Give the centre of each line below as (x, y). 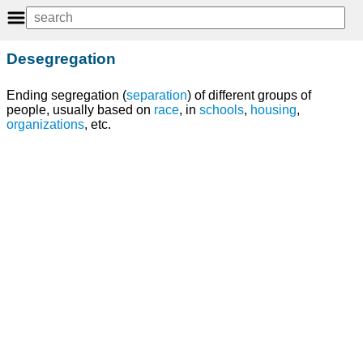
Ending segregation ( (66, 96)
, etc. (98, 125)
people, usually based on (80, 110)
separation (157, 96)
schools (222, 110)
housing (273, 110)
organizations (45, 125)
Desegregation (61, 58)
